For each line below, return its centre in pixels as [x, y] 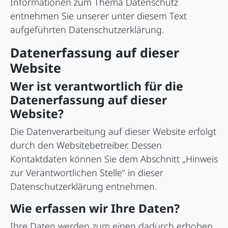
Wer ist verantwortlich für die [97, 86]
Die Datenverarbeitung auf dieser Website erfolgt [113, 132]
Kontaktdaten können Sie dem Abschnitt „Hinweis [114, 159]
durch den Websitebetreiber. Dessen [86, 145]
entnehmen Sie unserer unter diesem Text [98, 16]
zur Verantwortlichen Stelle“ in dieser [87, 173]
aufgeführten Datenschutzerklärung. [87, 30]
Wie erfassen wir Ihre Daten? [95, 208]
